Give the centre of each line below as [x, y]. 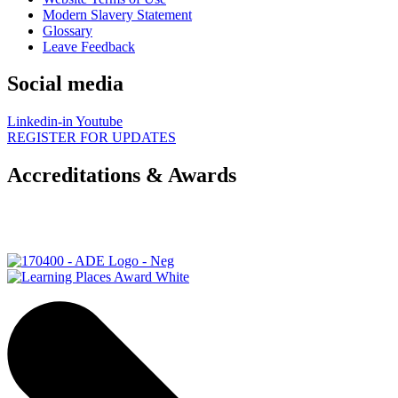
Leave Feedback [89, 46]
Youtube [99, 122]
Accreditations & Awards [122, 175]
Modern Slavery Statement [117, 14]
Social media [65, 84]
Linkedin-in [40, 122]
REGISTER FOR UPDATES [92, 138]
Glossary [68, 30]
